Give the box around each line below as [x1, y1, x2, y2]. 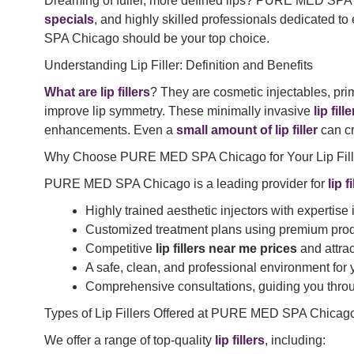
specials [44, 13, 94, 27]
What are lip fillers [44, 85, 150, 100]
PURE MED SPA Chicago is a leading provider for [44, 177, 328, 191]
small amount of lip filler [176, 123, 318, 137]
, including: [265, 333, 326, 348]
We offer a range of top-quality [44, 333, 215, 348]
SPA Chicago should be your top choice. [44, 32, 269, 46]
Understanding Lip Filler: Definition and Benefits [44, 58, 313, 73]
